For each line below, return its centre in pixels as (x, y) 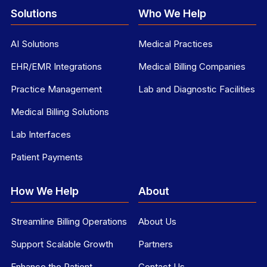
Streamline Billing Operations (69, 222)
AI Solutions (35, 44)
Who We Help (172, 14)
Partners (156, 244)
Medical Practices (176, 44)
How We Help (45, 191)
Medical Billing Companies (192, 67)
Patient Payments (47, 157)
